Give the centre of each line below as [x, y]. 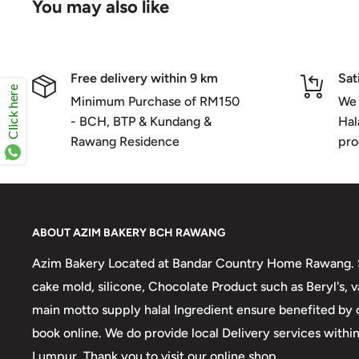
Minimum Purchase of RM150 [155, 101]
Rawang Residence [125, 141]
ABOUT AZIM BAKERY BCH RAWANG [129, 232]
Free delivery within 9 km [144, 78]
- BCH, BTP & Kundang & [141, 121]
